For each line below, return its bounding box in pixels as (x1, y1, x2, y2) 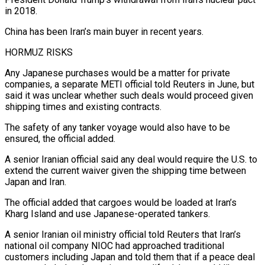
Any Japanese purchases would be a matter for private (5, 67, 230, 79)
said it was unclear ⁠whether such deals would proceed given (5, 89, 253, 101)
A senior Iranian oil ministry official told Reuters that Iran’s (5, 228, 241, 240)
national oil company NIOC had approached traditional (5, 240, 224, 251)
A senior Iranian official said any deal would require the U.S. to (5, 153, 257, 165)
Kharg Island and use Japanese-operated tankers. (5, 208, 210, 219)
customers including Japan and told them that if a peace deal (5, 251, 255, 263)
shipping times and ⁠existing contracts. (5, 101, 161, 112)
